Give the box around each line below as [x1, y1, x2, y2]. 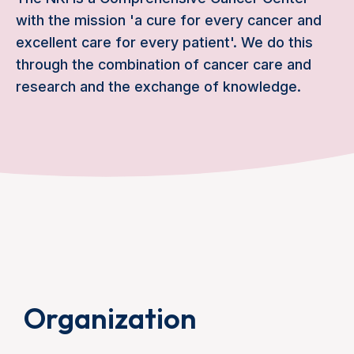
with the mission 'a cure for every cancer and [16, 11, 322, 28]
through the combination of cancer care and [16, 55, 311, 73]
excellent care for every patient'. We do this [16, 33, 313, 51]
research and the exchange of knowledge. [16, 77, 301, 95]
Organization [24, 299, 197, 336]
